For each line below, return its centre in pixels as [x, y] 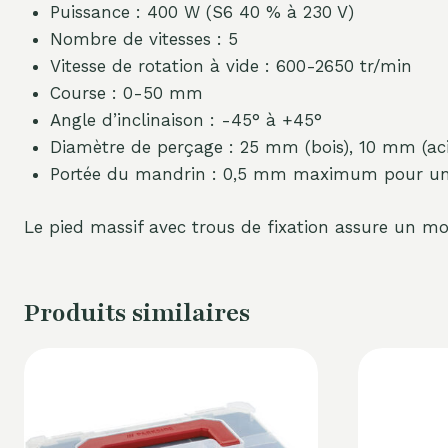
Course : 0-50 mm [126, 93]
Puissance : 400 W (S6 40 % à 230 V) [201, 12]
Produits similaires [137, 312]
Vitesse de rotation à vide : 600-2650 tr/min [230, 66]
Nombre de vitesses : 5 [143, 39]
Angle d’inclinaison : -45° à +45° [185, 120]
